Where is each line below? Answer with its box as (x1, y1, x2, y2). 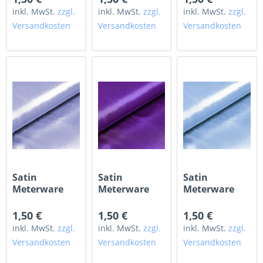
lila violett (97, 194, 146, 207)
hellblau (183, 194, 222, 207)
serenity (12, 194, 51, 207)
